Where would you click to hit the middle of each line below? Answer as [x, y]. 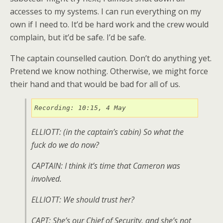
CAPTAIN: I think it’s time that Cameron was [106, 166]
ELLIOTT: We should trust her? [83, 200]
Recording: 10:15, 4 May [80, 108]
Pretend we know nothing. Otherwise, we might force [109, 71]
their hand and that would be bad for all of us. [95, 84]
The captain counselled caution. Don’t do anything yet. [111, 58]
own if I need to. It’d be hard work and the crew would [109, 24]
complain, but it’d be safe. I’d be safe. [78, 37]
